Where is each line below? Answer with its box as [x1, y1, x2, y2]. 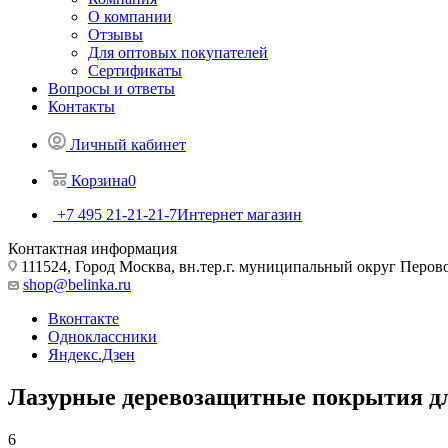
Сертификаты [88, 61, 182, 79]
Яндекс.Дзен [48, 345, 135, 363]
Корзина [71, 171, 128, 189]
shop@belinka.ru [23, 275, 131, 293]
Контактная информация [8, 239, 177, 257]
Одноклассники [48, 327, 157, 345]
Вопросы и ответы [48, 79, 175, 97]
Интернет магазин [177, 205, 302, 223]
